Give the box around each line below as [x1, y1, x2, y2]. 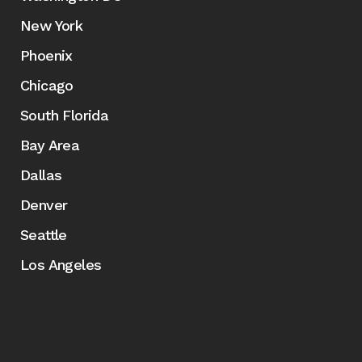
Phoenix [20, 47, 73, 64]
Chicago [20, 77, 74, 94]
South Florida [20, 107, 109, 124]
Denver [20, 196, 68, 213]
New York [20, 17, 83, 34]
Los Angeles [20, 256, 102, 273]
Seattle [20, 226, 67, 243]
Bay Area [20, 137, 80, 154]
